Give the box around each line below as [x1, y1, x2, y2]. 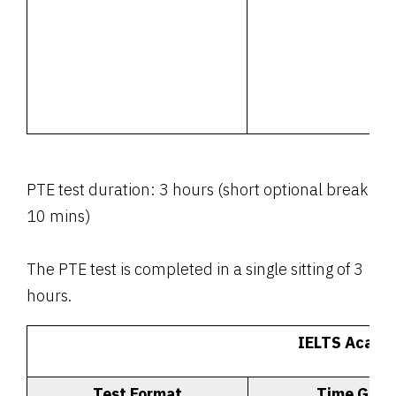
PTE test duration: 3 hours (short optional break [27, 179, 368, 201]
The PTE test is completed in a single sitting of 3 [27, 259, 363, 280]
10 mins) [27, 206, 95, 227]
